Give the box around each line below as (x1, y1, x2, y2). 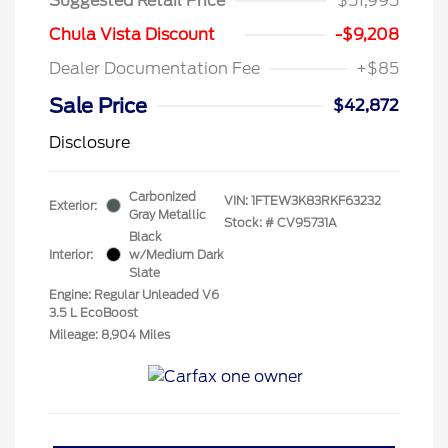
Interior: (49, 246, 93, 262)
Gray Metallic (129, 206, 206, 222)
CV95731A (277, 214, 337, 230)
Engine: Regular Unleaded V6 (49, 286, 219, 302)
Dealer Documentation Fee (49, 58, 260, 78)
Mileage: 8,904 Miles (49, 326, 170, 342)
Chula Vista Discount (49, 24, 215, 44)
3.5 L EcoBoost (49, 304, 138, 320)
